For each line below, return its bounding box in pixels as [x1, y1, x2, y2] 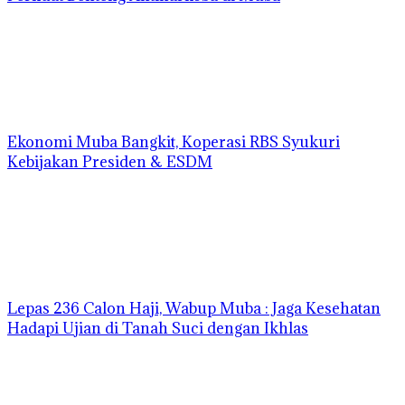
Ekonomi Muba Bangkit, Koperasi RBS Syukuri [7, 132, 340, 153]
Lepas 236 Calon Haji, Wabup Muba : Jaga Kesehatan [7, 298, 381, 319]
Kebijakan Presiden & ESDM [7, 152, 212, 173]
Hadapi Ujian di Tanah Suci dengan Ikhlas [7, 318, 308, 339]
